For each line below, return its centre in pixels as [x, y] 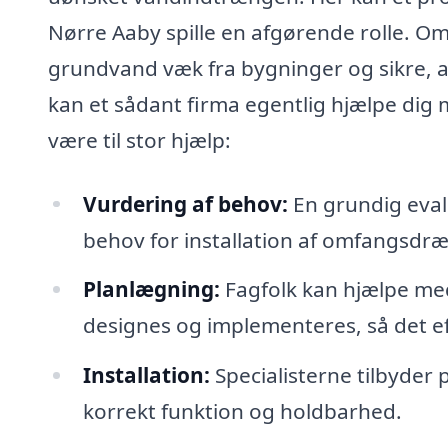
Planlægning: [151, 289]
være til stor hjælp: [139, 139]
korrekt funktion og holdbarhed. [242, 411]
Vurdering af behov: [185, 203]
